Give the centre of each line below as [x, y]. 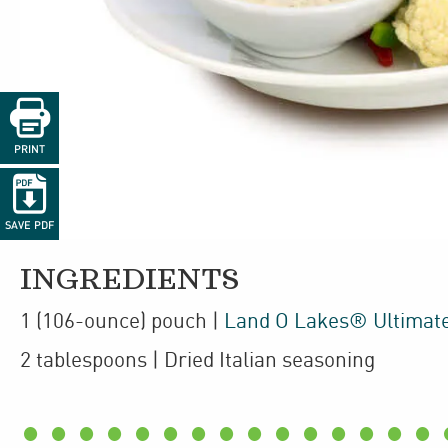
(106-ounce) [93, 321]
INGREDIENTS [129, 279]
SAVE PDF [29, 226]
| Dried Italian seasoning [261, 360]
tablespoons [91, 360]
